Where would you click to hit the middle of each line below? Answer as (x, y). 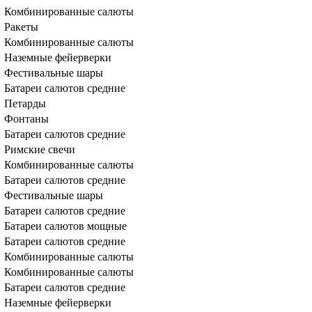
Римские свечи (40, 149)
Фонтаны (26, 119)
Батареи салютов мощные (65, 226)
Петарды (25, 103)
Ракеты (21, 27)
